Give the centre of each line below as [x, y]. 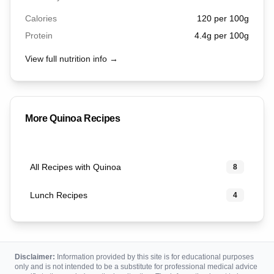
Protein [39, 35]
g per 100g [228, 35]
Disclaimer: [35, 257]
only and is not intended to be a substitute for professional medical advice [136, 267]
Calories [41, 18]
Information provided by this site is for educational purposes [154, 257]
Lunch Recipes [59, 195]
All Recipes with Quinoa [76, 167]
